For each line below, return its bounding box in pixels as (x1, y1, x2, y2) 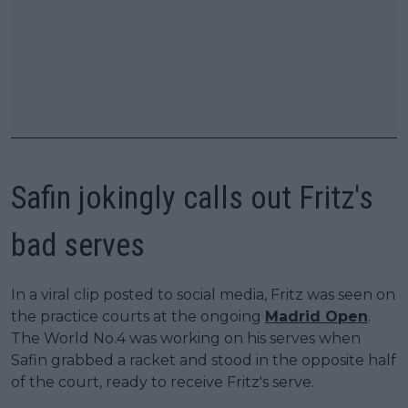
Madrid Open (265, 307, 368, 325)
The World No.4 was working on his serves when (11, 329, 361, 347)
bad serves (11, 226, 145, 264)
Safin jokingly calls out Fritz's (11, 178, 373, 217)
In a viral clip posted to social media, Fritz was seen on (11, 285, 395, 303)
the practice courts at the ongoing (11, 307, 265, 325)
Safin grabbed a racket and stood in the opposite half (11, 351, 396, 369)
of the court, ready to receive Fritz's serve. (11, 372, 314, 391)
